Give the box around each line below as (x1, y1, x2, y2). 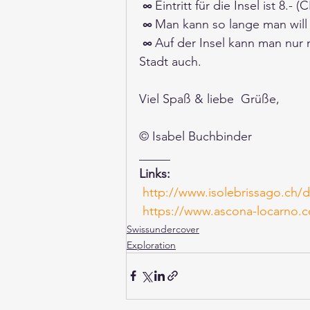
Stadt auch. (139, 53, 205, 69)
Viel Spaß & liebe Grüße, (139, 91, 280, 107)
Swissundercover (127, 222, 199, 235)
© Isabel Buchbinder (139, 128, 252, 144)
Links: (139, 165, 170, 181)
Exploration (127, 238, 176, 251)
